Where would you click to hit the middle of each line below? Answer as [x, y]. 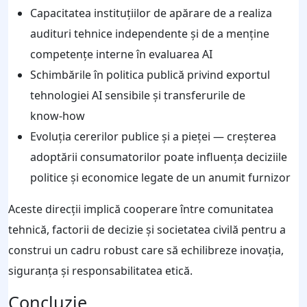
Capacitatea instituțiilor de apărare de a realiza [151, 13]
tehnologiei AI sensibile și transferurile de [138, 95]
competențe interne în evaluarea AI [121, 54]
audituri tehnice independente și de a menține [150, 33]
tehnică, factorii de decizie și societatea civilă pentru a [147, 229]
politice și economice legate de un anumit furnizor [160, 177]
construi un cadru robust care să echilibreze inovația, [146, 250]
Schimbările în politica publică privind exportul [150, 74]
